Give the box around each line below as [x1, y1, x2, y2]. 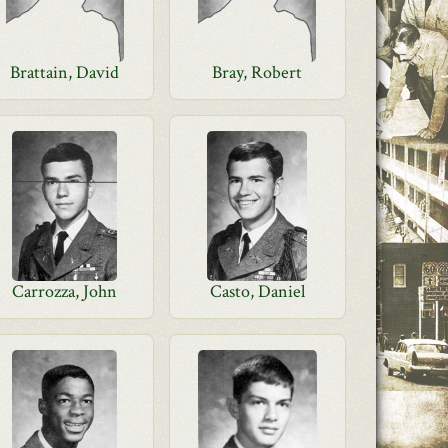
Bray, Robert [212, 61, 303, 84]
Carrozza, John [12, 280, 118, 303]
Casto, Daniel [209, 280, 305, 303]
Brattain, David [10, 61, 120, 84]
